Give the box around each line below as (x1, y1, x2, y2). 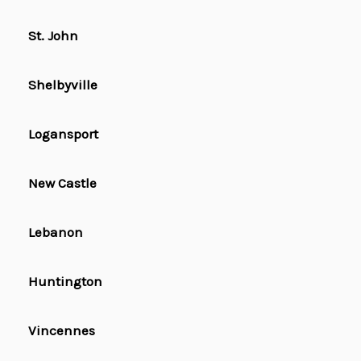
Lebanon (28, 224, 83, 241)
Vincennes (28, 322, 95, 339)
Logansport (28, 126, 98, 143)
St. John (28, 27, 78, 44)
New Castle (28, 175, 97, 192)
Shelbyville (28, 77, 98, 93)
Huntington (28, 273, 102, 290)
